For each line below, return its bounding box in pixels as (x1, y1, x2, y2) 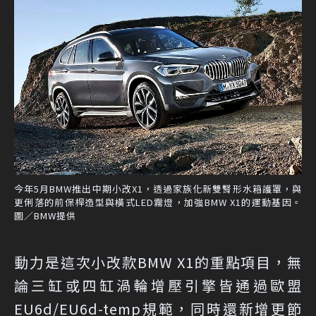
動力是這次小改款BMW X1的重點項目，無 (14, 252, 302, 273)
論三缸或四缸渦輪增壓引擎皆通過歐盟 (14, 275, 302, 296)
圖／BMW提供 (14, 209, 76, 223)
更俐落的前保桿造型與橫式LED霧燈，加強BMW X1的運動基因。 (14, 195, 302, 209)
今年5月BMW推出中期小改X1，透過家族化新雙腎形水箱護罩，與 (14, 182, 302, 196)
